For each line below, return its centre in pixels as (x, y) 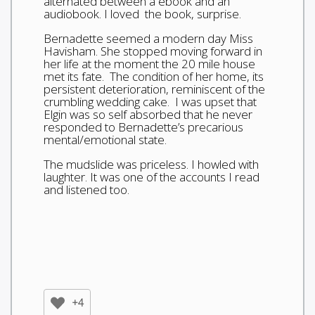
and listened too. (86, 189)
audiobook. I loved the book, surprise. (142, 13)
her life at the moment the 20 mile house (149, 63)
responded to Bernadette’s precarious (143, 127)
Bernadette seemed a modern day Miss (148, 38)
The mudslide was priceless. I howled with (151, 164)
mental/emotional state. (105, 139)
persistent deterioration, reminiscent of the (154, 89)
